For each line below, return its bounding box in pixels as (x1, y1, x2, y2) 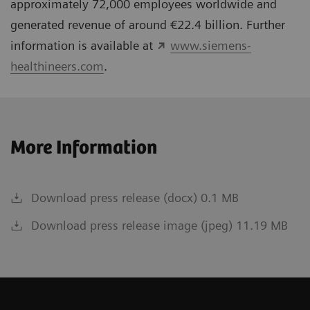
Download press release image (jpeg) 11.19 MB (31, 217, 288, 232)
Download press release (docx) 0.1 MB (31, 190, 239, 205)
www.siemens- (170, 37, 251, 53)
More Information (10, 136, 157, 159)
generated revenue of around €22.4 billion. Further (10, 17, 285, 32)
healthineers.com (10, 58, 104, 73)
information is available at (10, 37, 156, 53)
